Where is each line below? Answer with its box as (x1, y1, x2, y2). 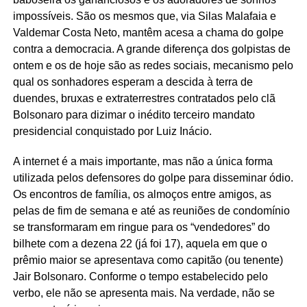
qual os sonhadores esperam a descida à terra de (12, 75, 253, 88)
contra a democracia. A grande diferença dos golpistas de (12, 42, 291, 55)
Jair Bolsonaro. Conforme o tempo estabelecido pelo (12, 270, 268, 282)
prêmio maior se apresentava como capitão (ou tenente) (12, 254, 283, 266)
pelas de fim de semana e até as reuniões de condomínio (12, 204, 290, 217)
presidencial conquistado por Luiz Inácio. (12, 125, 212, 137)
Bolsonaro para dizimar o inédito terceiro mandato (12, 108, 255, 121)
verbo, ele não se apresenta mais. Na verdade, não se (12, 286, 275, 299)
